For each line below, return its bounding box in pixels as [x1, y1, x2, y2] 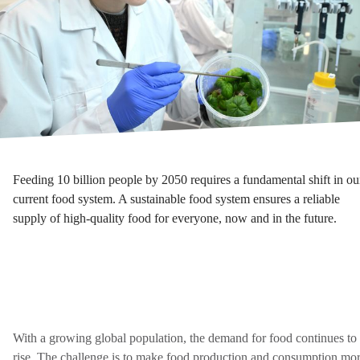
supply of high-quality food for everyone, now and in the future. [13, 211, 337, 226]
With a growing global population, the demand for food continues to [13, 331, 357, 346]
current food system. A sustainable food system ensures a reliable [13, 192, 340, 207]
